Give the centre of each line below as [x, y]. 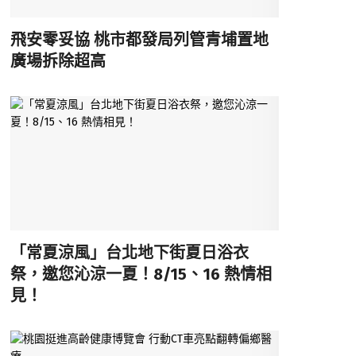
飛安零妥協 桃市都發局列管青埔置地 [139, 39]
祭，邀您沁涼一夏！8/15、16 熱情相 [141, 275]
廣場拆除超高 [58, 61]
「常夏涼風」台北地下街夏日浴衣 [129, 253]
